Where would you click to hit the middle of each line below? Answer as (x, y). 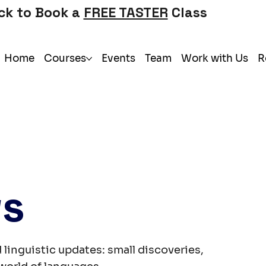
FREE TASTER (126, 12)
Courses (65, 58)
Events (118, 58)
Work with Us (214, 58)
